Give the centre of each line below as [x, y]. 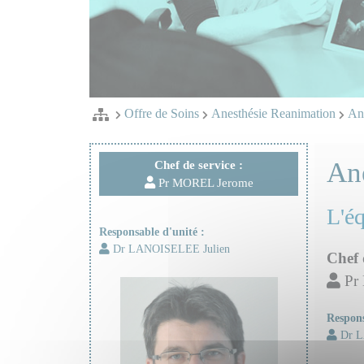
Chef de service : [199, 165]
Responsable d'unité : [152, 231]
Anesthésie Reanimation [273, 113]
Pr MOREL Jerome [204, 183]
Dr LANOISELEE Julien [169, 248]
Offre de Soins [162, 113]
